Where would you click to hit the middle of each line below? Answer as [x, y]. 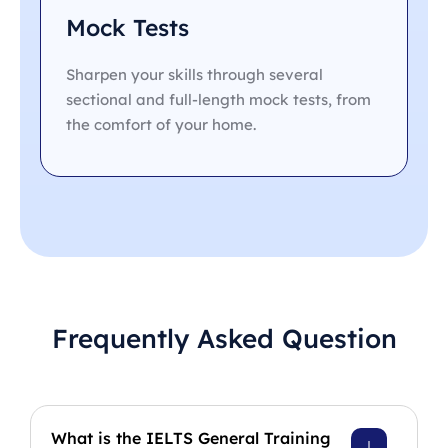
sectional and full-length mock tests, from [218, 100]
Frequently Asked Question [224, 339]
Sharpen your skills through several [194, 75]
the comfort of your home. [161, 125]
